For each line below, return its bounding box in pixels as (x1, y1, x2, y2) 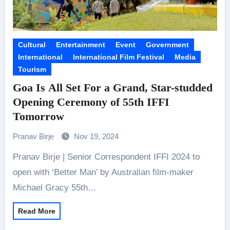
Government (145, 41, 189, 49)
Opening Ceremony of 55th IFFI (12, 95, 169, 108)
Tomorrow (12, 110, 64, 123)
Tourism (17, 65, 46, 73)
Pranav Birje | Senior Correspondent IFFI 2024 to (12, 152, 18, 162)
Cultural (17, 41, 46, 49)
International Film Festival (72, 53, 164, 61)
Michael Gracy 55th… (12, 183, 97, 193)
